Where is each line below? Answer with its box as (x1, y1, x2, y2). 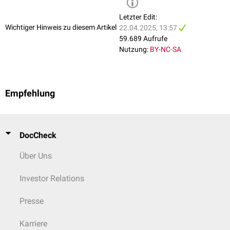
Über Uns (20, 151, 52, 161)
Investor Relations (20, 174, 84, 183)
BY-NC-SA (150, 45, 181, 54)
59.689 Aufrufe (119, 34, 167, 43)
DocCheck (20, 130, 56, 140)
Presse (20, 196, 44, 206)
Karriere (20, 219, 47, 228)
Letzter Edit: (119, 13, 157, 22)
